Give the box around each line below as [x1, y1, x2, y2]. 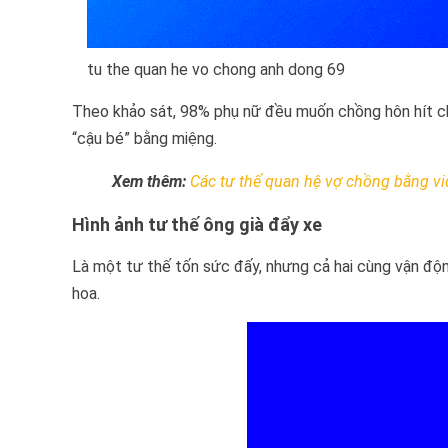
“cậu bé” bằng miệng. [72, 128, 217, 148]
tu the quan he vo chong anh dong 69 [87, 59, 345, 79]
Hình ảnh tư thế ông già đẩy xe [72, 213, 322, 235]
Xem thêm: [112, 171, 186, 191]
